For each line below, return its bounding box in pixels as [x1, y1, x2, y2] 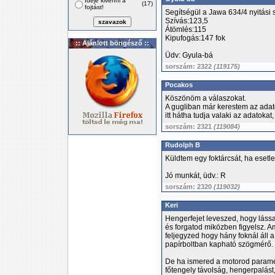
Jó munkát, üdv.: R [165, 171, 226, 180]
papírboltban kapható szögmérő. [165, 240, 273, 249]
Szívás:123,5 [165, 17, 208, 25]
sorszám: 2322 [165, 63, 214, 70]
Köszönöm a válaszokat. [165, 94, 246, 103]
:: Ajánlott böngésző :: [76, 39, 149, 47]
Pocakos [165, 81, 193, 88]
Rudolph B [165, 141, 200, 149]
